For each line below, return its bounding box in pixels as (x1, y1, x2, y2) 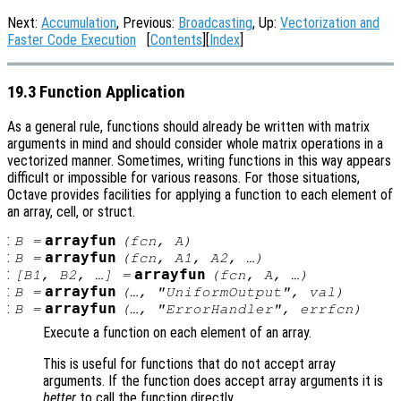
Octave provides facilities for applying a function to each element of (7, 186, 393, 204)
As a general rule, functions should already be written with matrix (7, 118, 370, 136)
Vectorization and (280, 14, 380, 31)
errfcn (299, 302, 354, 317)
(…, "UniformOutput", (120, 285, 309, 300)
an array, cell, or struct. (7, 203, 135, 221)
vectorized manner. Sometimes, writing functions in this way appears (7, 152, 391, 170)
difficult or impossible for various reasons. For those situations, (7, 169, 360, 187)
